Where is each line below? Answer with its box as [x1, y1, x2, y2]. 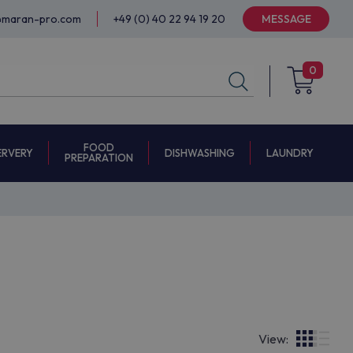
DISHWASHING [165, 146, 235, 159]
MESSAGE [261, 12, 311, 26]
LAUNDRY [266, 147, 314, 159]
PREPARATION [65, 151, 133, 164]
